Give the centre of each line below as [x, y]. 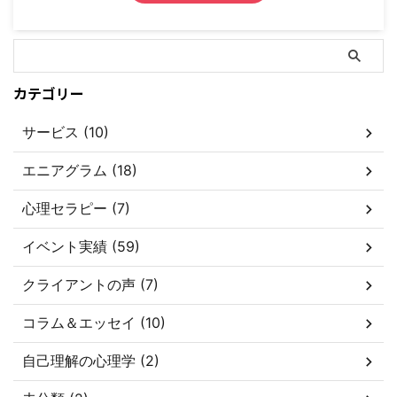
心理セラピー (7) [76, 209]
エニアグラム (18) [80, 171]
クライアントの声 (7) [90, 285]
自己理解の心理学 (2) [91, 361]
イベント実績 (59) [81, 247]
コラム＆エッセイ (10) [94, 323]
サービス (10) [66, 132]
